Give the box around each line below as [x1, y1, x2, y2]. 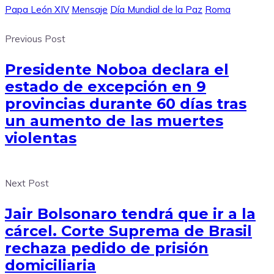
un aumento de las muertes [5, 111, 223, 130]
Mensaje [72, 3, 108, 15]
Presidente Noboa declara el [5, 60, 229, 78]
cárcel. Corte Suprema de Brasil [5, 221, 252, 240]
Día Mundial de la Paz [110, 3, 202, 15]
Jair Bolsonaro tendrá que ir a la [5, 204, 256, 223]
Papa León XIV [5, 3, 69, 15]
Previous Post [5, 32, 65, 45]
